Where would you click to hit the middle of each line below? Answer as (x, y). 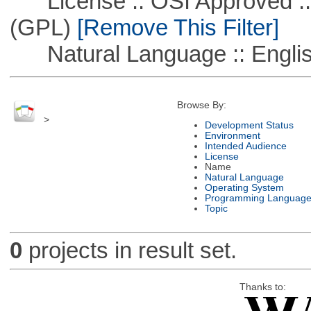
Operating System (244, 187)
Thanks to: (262, 287)
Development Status (249, 125)
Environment (232, 135)
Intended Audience (245, 146)
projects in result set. (129, 251)
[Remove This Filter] (175, 27)
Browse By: (201, 106)
